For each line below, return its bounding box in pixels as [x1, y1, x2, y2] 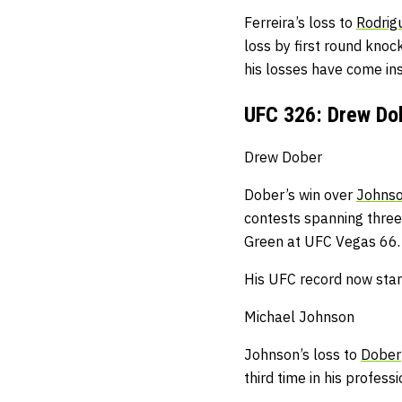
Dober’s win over [244, 186, 356, 205]
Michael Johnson [244, 308, 354, 327]
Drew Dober [244, 148, 322, 167]
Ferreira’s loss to [244, 13, 356, 32]
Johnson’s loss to [244, 345, 361, 364]
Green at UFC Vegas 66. [244, 232, 400, 251]
